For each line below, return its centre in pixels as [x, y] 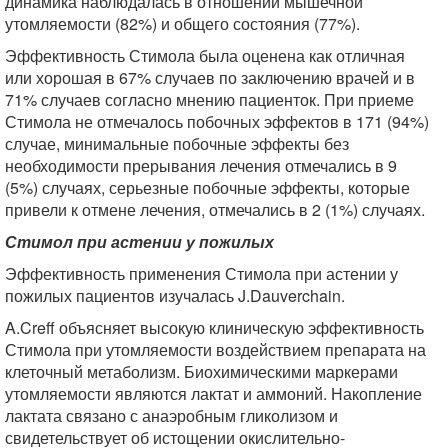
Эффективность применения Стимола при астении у [201, 273]
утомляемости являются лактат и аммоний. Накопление [213, 393]
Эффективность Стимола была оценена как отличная [205, 55]
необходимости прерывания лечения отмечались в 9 [201, 165]
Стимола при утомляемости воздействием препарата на [215, 349]
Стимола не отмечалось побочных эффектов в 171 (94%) [217, 121]
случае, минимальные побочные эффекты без [177, 143]
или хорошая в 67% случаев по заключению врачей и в [210, 77]
